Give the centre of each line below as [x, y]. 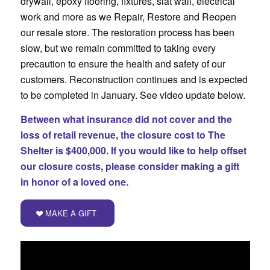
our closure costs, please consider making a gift [130, 166]
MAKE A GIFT [71, 213]
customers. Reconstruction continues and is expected [134, 80]
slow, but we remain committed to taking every [118, 48]
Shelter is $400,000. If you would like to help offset [133, 150]
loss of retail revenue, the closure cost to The [123, 134]
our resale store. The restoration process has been [127, 33]
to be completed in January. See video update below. [133, 95]
